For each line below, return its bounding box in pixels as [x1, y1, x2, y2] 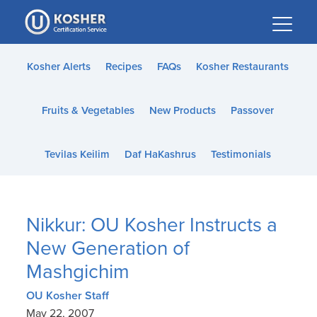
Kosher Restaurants [195, 60, 289, 73]
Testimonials [210, 148, 271, 161]
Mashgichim [26, 259, 130, 284]
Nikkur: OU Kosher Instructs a [26, 212, 278, 237]
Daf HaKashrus [124, 148, 196, 161]
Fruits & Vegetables [41, 104, 134, 117]
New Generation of [26, 236, 190, 260]
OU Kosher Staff [26, 288, 110, 303]
